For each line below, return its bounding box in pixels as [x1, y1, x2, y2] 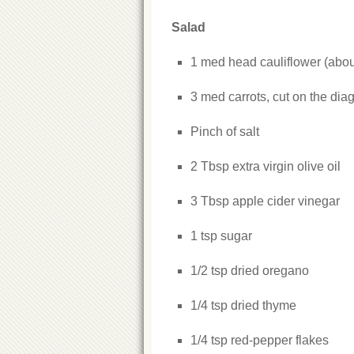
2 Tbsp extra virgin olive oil [190, 160, 341, 173]
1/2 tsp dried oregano [190, 264, 309, 277]
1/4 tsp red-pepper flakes [190, 333, 329, 347]
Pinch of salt [190, 125, 259, 138]
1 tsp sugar [190, 229, 252, 243]
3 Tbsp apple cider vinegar [190, 194, 340, 208]
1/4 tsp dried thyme [190, 299, 296, 312]
